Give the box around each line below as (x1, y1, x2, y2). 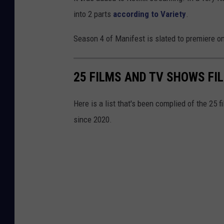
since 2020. (73, 114, 112, 124)
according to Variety (113, 9, 186, 19)
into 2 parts (73, 9, 113, 19)
